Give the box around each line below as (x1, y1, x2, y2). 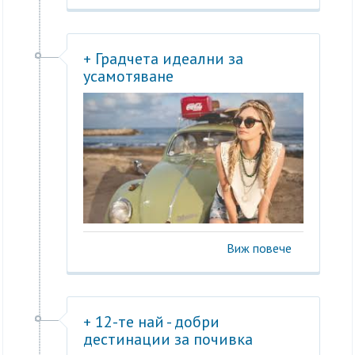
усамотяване (83, 66, 174, 87)
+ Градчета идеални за (83, 48, 244, 70)
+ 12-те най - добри (83, 311, 220, 333)
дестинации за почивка (83, 329, 254, 350)
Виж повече (226, 240, 292, 257)
